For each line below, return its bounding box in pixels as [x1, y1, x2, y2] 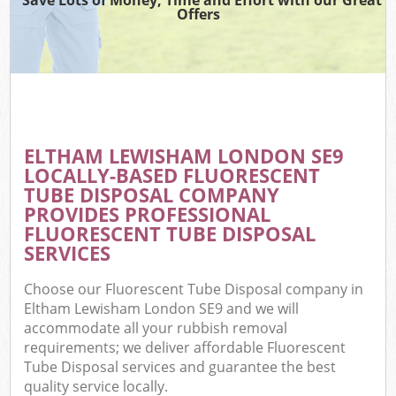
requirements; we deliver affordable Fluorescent [24, 338, 346, 358]
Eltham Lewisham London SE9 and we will [24, 299, 300, 319]
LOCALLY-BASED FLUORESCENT [24, 161, 321, 189]
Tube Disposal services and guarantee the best [24, 357, 337, 377]
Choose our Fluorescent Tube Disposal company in [24, 279, 364, 300]
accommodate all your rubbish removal [24, 318, 288, 339]
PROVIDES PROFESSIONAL [24, 200, 271, 228]
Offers [176, 4, 220, 24]
